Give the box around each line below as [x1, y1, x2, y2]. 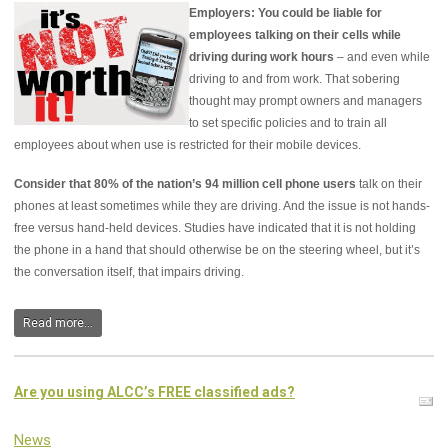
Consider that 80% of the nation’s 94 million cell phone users [14, 177, 356, 192]
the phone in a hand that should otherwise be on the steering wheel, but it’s [14, 243, 420, 258]
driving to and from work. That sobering [189, 72, 400, 87]
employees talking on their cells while [189, 28, 401, 43]
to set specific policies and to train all [189, 116, 387, 131]
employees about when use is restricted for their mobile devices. [14, 138, 361, 153]
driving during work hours [189, 50, 334, 65]
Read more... [23, 316, 93, 331]
